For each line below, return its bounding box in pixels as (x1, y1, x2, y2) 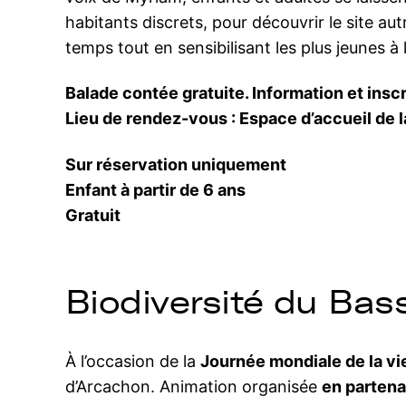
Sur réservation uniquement (65, 154, 286, 174)
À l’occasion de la (65, 351, 200, 371)
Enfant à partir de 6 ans (65, 179, 246, 199)
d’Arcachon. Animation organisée (65, 376, 322, 396)
